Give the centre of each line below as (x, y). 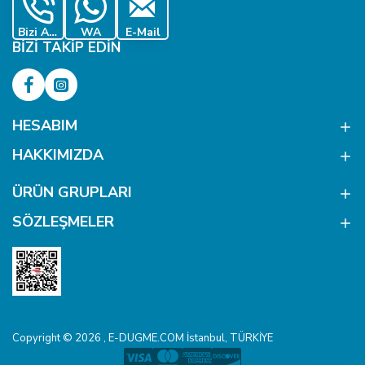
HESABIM (45, 126)
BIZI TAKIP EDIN (66, 48)
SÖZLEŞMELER (63, 222)
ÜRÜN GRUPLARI (72, 193)
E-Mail (143, 33)
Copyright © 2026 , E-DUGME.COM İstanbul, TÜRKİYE (143, 339)
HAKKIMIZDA (58, 155)
